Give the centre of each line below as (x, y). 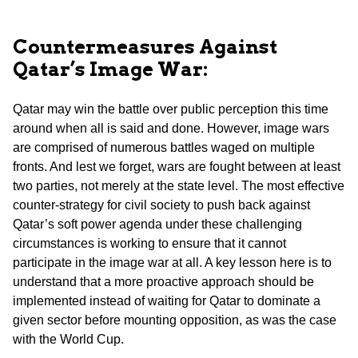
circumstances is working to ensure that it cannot (149, 244)
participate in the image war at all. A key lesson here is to (172, 263)
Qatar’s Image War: (110, 70)
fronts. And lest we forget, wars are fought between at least (177, 167)
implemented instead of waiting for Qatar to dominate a (167, 301)
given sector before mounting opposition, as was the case (175, 320)
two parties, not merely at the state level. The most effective (179, 186)
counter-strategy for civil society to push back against (161, 205)
